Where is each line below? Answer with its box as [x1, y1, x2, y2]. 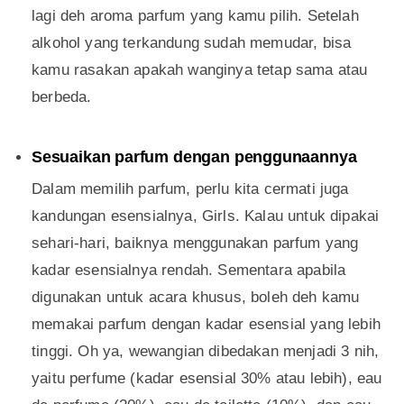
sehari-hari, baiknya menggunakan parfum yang [32, 234, 359, 252]
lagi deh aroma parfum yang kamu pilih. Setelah [32, 7, 359, 25]
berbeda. [32, 88, 92, 106]
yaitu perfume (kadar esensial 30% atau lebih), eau [32, 370, 382, 388]
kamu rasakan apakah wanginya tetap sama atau [32, 61, 368, 79]
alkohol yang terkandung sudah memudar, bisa [32, 34, 352, 52]
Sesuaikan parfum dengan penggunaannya [32, 148, 357, 167]
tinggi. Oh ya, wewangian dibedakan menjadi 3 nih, [32, 343, 380, 361]
